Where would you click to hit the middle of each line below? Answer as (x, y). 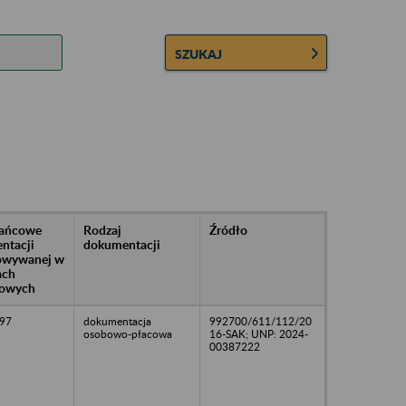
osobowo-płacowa (128, 333)
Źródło (228, 229)
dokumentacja (117, 321)
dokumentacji (122, 244)
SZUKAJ (199, 53)
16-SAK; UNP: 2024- (259, 333)
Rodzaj (102, 229)
